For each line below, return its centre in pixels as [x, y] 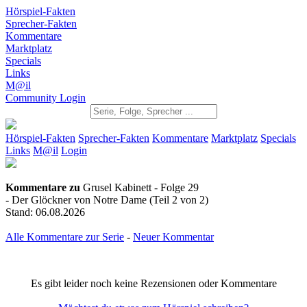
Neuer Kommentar [173, 237]
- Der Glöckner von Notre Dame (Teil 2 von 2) [107, 200]
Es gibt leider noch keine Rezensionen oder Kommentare [153, 283]
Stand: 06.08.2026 [45, 212]
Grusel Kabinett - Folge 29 [139, 187]
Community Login [46, 98]
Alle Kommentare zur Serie [65, 237]
